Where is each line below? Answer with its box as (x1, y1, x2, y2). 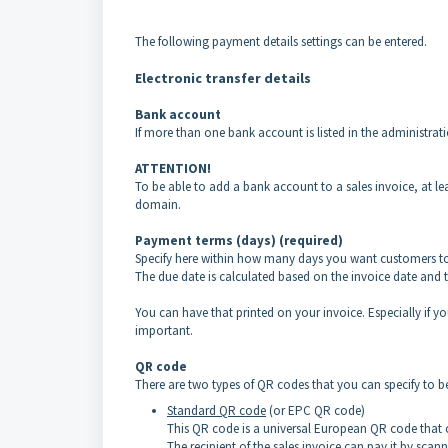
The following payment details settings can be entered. (135, 33, 427, 51)
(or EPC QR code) (266, 402, 365, 420)
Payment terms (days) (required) (135, 232, 343, 250)
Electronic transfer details (135, 69, 311, 88)
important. (135, 322, 193, 340)
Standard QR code (167, 402, 266, 420)
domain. (135, 196, 181, 214)
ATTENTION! (135, 160, 211, 178)
